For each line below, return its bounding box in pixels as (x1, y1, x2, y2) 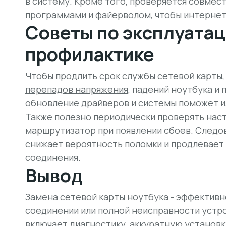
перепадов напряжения (25, 83, 128, 95)
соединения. (25, 151, 81, 163)
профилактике (25, 42, 154, 67)
